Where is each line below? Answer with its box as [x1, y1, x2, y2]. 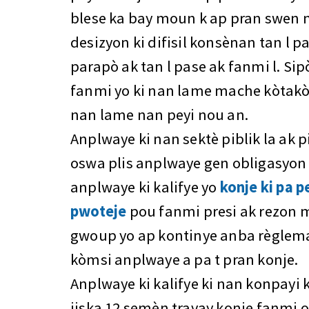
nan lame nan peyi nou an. [70, 105, 248, 124]
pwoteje [70, 201, 127, 221]
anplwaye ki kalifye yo [70, 177, 220, 197]
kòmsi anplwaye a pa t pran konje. [70, 250, 299, 269]
